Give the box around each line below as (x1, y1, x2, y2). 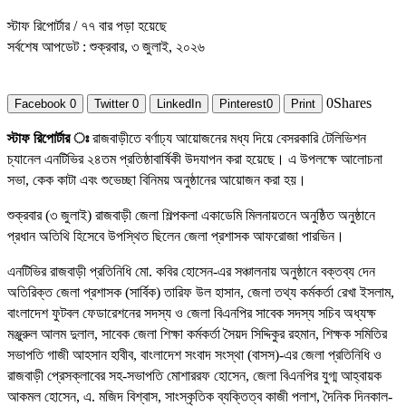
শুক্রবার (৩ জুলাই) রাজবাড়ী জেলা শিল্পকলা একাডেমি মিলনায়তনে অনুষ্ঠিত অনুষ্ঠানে (7, 208, 375, 224)
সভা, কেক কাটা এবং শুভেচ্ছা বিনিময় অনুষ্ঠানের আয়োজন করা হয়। (7, 172, 306, 188)
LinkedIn (157, 97, 201, 111)
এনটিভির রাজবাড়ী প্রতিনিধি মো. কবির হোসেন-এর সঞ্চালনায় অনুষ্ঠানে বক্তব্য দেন (7, 264, 375, 280)
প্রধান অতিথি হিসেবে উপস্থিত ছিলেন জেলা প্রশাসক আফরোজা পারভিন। (7, 228, 344, 245)
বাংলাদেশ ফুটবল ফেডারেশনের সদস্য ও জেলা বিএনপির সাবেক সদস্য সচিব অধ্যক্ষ (7, 305, 376, 322)
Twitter (94, 97, 129, 111)
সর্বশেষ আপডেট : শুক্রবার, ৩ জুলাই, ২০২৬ (7, 39, 205, 55)
